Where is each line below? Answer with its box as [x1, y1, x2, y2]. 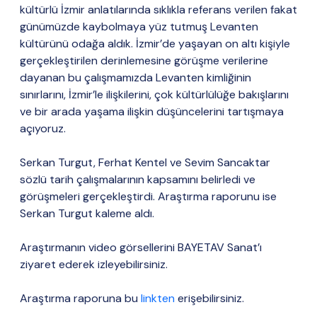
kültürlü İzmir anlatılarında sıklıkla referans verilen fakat [20, 2, 297, 17]
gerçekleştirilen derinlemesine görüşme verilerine [20, 53, 268, 68]
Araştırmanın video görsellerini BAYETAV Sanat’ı [20, 240, 262, 255]
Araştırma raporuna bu [20, 291, 141, 306]
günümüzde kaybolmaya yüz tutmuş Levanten [20, 19, 258, 34]
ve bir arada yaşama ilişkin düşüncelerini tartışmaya [20, 104, 284, 119]
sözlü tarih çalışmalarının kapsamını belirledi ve [20, 172, 255, 187]
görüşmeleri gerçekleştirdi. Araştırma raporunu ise [20, 189, 277, 204]
